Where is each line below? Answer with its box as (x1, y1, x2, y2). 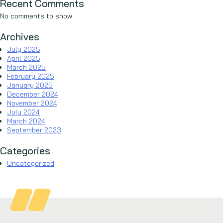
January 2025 (7, 81, 53, 90)
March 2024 (7, 116, 45, 125)
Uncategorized (7, 159, 54, 168)
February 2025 (7, 72, 54, 81)
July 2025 (7, 45, 40, 54)
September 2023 (7, 125, 61, 134)
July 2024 (7, 108, 40, 116)
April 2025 (7, 54, 40, 63)
